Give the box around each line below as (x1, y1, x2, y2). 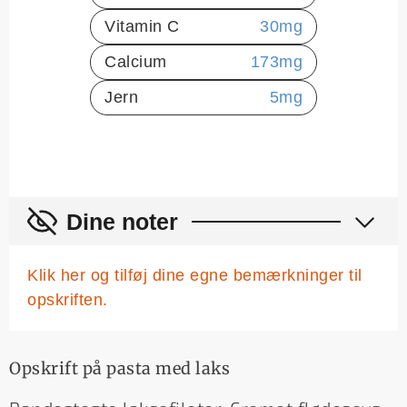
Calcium (104, 53, 167, 72)
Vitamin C (104, 17, 180, 36)
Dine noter (65, 208, 178, 234)
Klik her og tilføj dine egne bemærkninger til (27, 266, 362, 285)
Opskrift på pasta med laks (9, 358, 230, 380)
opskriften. (27, 291, 108, 310)
